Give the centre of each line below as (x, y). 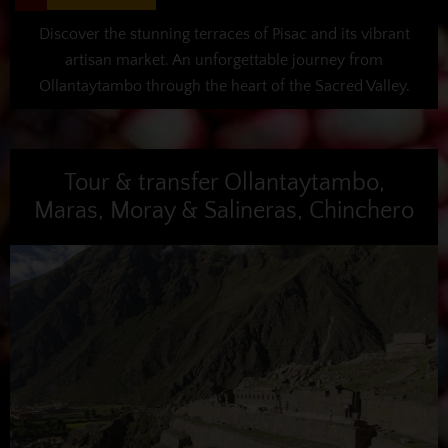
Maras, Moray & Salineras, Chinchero (224, 210)
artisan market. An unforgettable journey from (224, 59)
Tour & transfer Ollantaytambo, (224, 182)
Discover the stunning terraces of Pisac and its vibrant (224, 33)
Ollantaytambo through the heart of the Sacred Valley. (224, 85)
